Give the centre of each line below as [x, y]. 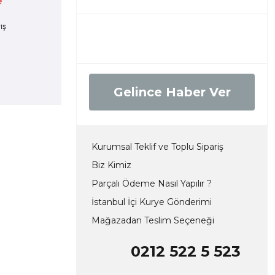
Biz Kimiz [111, 165]
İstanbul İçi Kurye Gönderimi [152, 202]
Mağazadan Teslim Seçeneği [153, 220]
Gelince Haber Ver [172, 92]
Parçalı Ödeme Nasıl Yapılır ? [152, 184]
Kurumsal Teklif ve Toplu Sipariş [157, 147]
